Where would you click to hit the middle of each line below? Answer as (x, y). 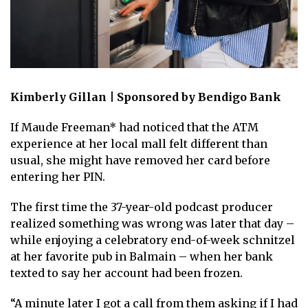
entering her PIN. (58, 176)
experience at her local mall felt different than (139, 143)
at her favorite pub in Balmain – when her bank (142, 256)
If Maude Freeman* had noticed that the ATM (134, 127)
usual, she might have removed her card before (140, 160)
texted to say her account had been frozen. (126, 273)
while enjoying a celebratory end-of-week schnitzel (153, 240)
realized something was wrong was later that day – (152, 223)
